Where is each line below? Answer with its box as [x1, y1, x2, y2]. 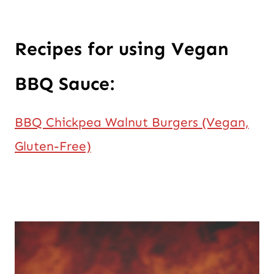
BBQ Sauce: [15, 72, 114, 95]
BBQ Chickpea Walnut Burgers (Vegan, [15, 114, 249, 130]
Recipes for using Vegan [15, 37, 229, 60]
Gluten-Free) [15, 138, 91, 154]
